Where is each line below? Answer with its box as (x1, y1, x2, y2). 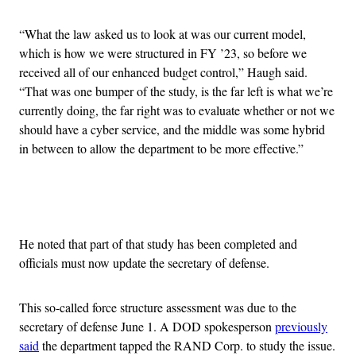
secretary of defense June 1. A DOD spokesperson (19, 317, 275, 335)
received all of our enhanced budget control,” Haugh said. (19, 63, 308, 80)
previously (275, 317, 327, 335)
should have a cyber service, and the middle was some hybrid (19, 120, 325, 137)
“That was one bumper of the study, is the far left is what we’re (19, 82, 333, 99)
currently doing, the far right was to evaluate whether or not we (19, 101, 335, 118)
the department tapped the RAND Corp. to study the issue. (39, 336, 335, 354)
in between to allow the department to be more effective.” (19, 139, 304, 157)
